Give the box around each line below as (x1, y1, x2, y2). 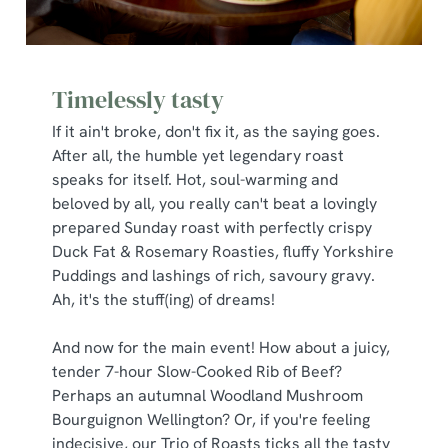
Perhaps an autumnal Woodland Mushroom (52, 385, 363, 406)
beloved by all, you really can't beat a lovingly (52, 193, 377, 214)
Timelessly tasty (52, 83, 224, 116)
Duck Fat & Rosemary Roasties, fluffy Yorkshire (52, 241, 394, 262)
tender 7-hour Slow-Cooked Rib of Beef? (52, 361, 342, 382)
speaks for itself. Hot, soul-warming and (52, 169, 338, 190)
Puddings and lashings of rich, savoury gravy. (52, 265, 375, 286)
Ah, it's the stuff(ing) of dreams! (52, 289, 275, 310)
